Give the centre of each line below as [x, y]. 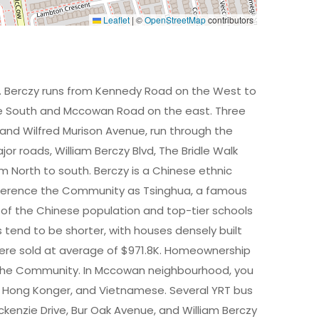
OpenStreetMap [175, 20]
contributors [230, 20]
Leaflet [115, 20]
